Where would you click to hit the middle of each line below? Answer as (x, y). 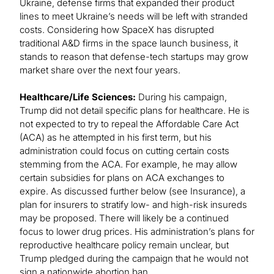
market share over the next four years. (101, 70)
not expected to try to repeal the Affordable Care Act (129, 124)
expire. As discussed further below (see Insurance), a (132, 191)
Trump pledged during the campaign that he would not (134, 259)
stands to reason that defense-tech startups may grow (134, 57)
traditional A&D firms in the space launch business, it (129, 43)
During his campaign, (183, 97)
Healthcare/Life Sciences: (79, 97)
